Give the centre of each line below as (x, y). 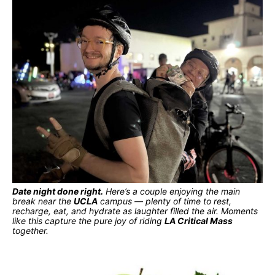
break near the (43, 201)
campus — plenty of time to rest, (165, 201)
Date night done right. (58, 191)
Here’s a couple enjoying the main (172, 191)
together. (30, 230)
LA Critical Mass (199, 220)
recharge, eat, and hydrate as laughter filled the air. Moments (135, 211)
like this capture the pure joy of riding (88, 220)
